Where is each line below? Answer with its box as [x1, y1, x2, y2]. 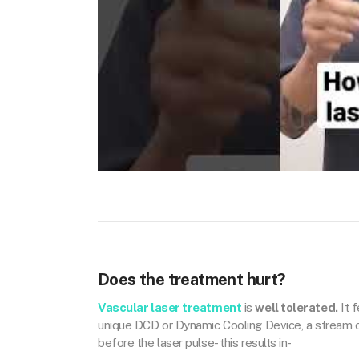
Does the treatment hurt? [98, 270, 285, 290]
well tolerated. [255, 301, 338, 315]
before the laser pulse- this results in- [98, 336, 292, 350]
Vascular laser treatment [98, 301, 242, 315]
